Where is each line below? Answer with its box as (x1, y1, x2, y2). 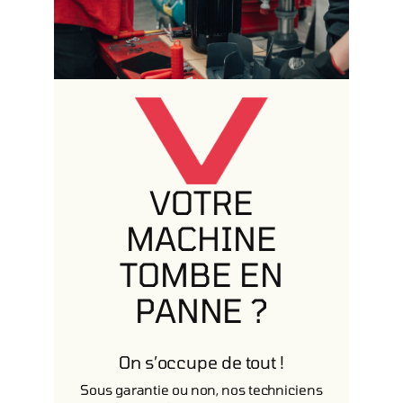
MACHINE (126, 219, 277, 257)
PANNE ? (134, 291, 269, 329)
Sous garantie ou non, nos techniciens (80, 381, 323, 398)
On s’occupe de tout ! (119, 352, 284, 372)
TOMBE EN (120, 255, 283, 293)
